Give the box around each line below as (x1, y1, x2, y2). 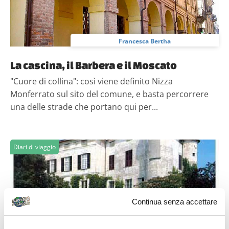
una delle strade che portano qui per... (10, 101, 158, 112)
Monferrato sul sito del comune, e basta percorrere (10, 88, 209, 100)
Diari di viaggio (13, 143, 56, 151)
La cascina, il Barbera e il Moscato (10, 59, 177, 71)
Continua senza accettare (132, 197, 217, 206)
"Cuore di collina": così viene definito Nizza (10, 76, 173, 87)
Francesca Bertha (119, 37, 171, 45)
